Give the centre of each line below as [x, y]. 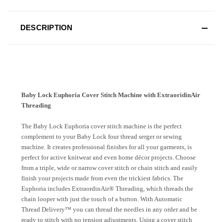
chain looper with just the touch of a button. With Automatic [102, 199]
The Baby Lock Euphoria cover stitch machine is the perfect [102, 126]
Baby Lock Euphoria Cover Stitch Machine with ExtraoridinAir [111, 95]
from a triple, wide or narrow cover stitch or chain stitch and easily [110, 168]
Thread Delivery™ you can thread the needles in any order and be [109, 210]
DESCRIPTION [46, 28]
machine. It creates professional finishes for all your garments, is [107, 147]
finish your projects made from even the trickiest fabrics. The [102, 178]
